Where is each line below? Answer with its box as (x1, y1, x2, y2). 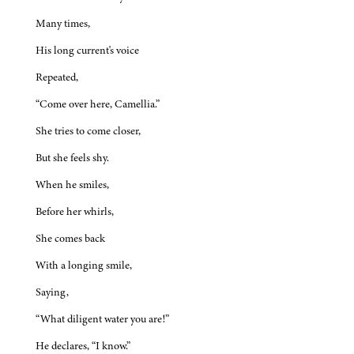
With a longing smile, (36, 258, 132, 273)
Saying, (36, 284, 69, 300)
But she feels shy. (36, 150, 109, 166)
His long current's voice (36, 43, 139, 58)
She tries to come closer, (36, 123, 141, 139)
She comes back (36, 231, 105, 247)
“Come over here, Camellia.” (36, 96, 160, 112)
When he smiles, (36, 177, 109, 193)
